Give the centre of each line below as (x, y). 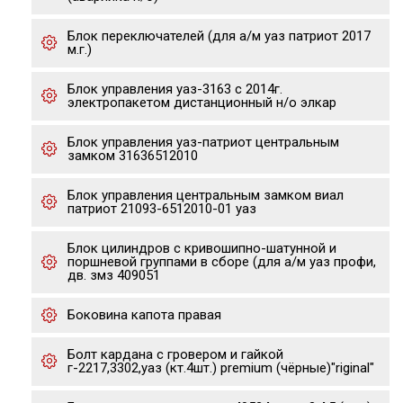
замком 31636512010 (133, 156)
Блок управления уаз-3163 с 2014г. (175, 89)
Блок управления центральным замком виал (206, 195)
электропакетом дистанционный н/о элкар (202, 103)
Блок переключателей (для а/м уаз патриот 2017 (219, 36)
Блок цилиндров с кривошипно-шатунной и (202, 248)
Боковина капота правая (144, 315)
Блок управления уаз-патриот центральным (203, 142)
